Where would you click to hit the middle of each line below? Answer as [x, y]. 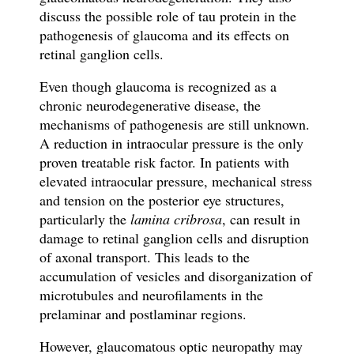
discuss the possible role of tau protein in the [168, 16]
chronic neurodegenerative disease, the [150, 105]
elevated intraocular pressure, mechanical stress [175, 181]
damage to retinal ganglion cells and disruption [174, 238]
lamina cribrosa [176, 219]
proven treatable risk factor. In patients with [164, 162]
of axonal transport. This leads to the [144, 257]
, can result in [261, 219]
